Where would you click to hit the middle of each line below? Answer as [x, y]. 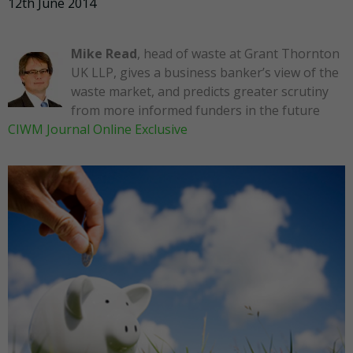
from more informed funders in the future [195, 111]
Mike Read [104, 54]
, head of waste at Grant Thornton [238, 54]
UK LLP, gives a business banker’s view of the [205, 73]
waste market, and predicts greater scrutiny [200, 92]
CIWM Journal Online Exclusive [98, 130]
